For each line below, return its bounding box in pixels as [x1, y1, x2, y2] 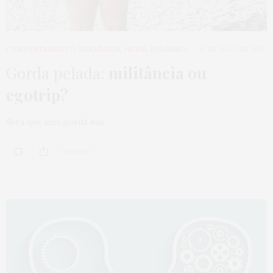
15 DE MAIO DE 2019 [200, 44, 265, 54]
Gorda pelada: [6, 62, 108, 83]
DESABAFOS [79, 44, 121, 54]
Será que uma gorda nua [6, 116, 104, 127]
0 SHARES [62, 147, 90, 156]
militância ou [108, 62, 207, 83]
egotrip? [6, 83, 68, 105]
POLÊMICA [150, 44, 188, 54]
